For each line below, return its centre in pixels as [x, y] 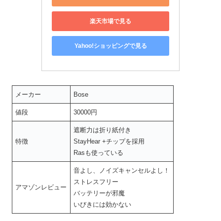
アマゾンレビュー [41, 187]
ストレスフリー [96, 182]
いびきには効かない [103, 205]
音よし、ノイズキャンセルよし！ [122, 171]
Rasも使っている [99, 153]
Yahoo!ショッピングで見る [110, 46]
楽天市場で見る [110, 21]
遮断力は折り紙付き [103, 130]
